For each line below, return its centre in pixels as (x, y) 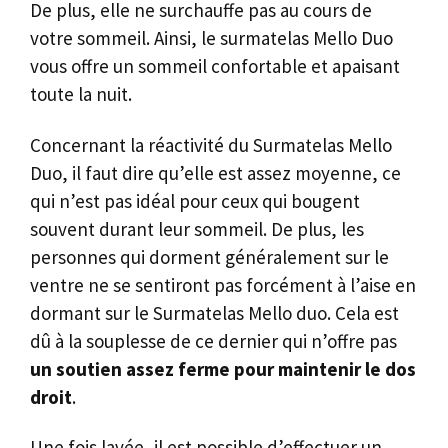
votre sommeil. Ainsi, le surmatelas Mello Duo (211, 37)
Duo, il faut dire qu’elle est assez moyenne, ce (215, 172)
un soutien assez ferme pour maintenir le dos (223, 368)
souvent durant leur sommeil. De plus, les (197, 228)
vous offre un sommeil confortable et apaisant (215, 65)
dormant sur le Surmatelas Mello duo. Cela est (214, 312)
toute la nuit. (81, 93)
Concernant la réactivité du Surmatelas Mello (211, 144)
